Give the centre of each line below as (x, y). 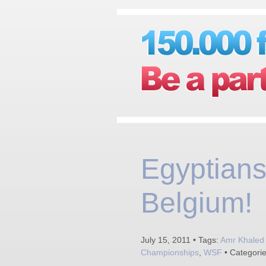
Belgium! (197, 203)
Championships (170, 252)
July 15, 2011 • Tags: (180, 240)
